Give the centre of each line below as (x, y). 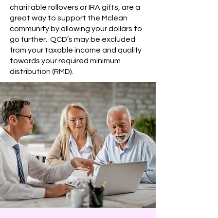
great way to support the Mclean (69, 18)
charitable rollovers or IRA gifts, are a (75, 7)
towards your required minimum (65, 61)
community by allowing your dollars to (76, 29)
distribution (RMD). (42, 72)
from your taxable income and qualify (76, 50)
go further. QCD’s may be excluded (73, 39)
